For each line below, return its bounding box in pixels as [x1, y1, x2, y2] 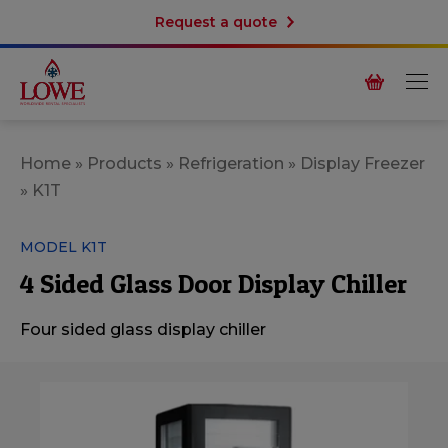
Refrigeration [178, 154, 284, 174]
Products [87, 154, 162, 174]
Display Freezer [300, 154, 425, 174]
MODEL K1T [20, 238, 107, 257]
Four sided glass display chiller [20, 320, 266, 340]
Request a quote [154, 13, 277, 31]
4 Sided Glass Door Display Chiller [20, 268, 407, 300]
